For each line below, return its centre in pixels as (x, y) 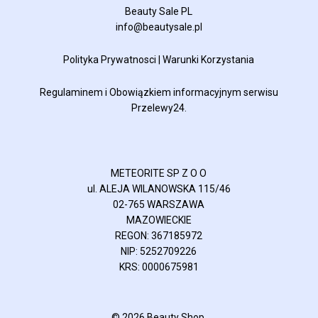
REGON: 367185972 (159, 235)
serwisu (259, 92)
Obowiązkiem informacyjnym (175, 92)
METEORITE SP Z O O (159, 173)
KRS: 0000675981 (159, 267)
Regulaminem (71, 92)
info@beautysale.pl (159, 27)
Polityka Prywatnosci (110, 59)
